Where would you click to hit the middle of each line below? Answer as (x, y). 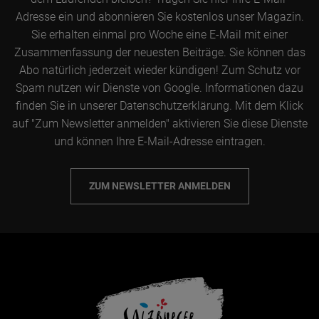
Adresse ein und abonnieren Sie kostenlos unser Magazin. (159, 16)
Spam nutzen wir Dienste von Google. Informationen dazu (159, 88)
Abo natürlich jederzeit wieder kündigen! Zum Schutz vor (159, 70)
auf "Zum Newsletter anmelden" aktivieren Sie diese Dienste (159, 123)
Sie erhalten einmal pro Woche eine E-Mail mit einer (159, 34)
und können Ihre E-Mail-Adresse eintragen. (159, 141)
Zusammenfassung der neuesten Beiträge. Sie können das (159, 52)
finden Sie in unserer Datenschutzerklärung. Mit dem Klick (159, 105)
